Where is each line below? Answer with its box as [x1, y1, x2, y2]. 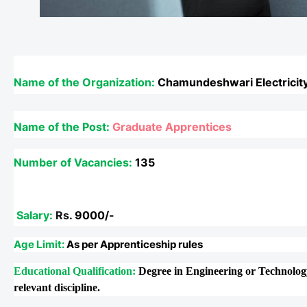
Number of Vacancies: [14, 156, 135, 170]
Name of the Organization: [14, 75, 158, 90]
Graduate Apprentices [112, 120, 232, 134]
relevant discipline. [14, 282, 100, 294]
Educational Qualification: [14, 265, 136, 278]
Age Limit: [14, 238, 66, 251]
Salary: [16, 208, 56, 223]
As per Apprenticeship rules [66, 238, 203, 251]
